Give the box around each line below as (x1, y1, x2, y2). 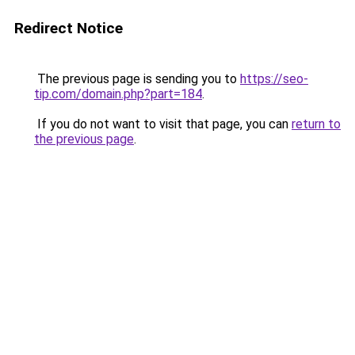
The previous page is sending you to (34, 71, 240, 86)
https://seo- (240, 71, 308, 86)
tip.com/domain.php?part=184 (34, 86, 202, 101)
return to (292, 116, 341, 132)
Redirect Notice (14, 19, 123, 37)
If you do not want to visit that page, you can (34, 116, 292, 132)
